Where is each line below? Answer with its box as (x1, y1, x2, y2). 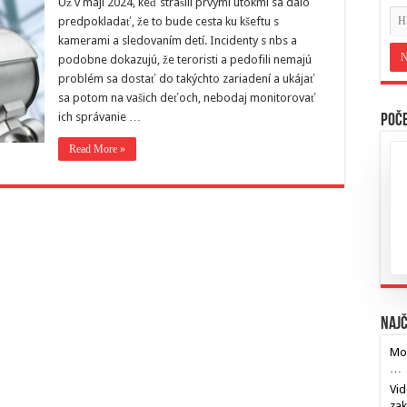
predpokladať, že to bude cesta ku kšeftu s (58, 15, 279, 28)
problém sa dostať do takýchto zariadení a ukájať (58, 72, 315, 85)
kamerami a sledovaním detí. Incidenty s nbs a (58, 34, 297, 47)
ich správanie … (58, 110, 141, 124)
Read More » (69, 143, 125, 155)
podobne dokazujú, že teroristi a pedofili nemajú (58, 53, 312, 66)
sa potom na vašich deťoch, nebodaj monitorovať (58, 91, 316, 104)
